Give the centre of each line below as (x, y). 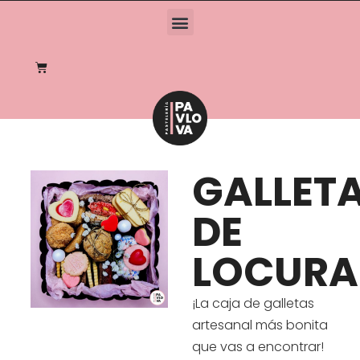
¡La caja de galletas (253, 303)
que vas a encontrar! (258, 346)
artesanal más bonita (260, 325)
